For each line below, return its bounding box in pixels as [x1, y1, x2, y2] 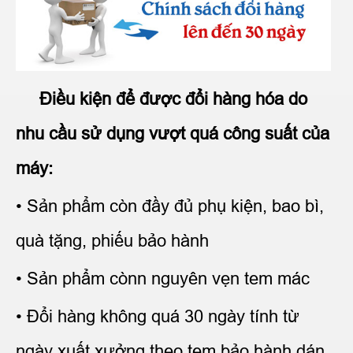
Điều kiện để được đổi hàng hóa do [20, 89, 307, 110]
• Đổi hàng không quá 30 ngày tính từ [16, 307, 299, 327]
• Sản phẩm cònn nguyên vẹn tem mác [16, 269, 310, 289]
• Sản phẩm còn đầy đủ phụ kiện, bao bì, [16, 196, 324, 217]
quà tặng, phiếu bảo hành [16, 231, 209, 251]
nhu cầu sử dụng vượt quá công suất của [16, 124, 329, 144]
